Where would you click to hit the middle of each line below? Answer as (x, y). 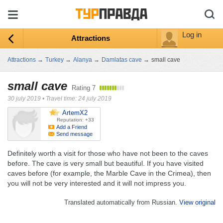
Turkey (55, 60)
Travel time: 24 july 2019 (79, 99)
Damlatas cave (122, 60)
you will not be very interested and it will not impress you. (97, 183)
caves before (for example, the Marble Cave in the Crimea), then (109, 173)
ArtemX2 (75, 113)
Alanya (83, 60)
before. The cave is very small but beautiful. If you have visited (106, 163)
